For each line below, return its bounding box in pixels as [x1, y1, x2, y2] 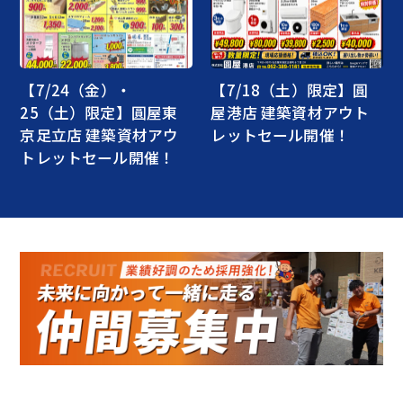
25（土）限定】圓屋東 [20, 101, 178, 123]
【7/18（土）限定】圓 [210, 78, 369, 101]
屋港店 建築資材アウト [210, 101, 370, 123]
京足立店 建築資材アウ [20, 123, 179, 146]
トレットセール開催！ [20, 146, 175, 168]
